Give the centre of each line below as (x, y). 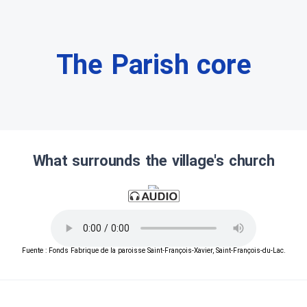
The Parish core (153, 65)
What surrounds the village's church (153, 161)
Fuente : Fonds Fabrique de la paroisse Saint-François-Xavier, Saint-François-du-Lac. (153, 251)
